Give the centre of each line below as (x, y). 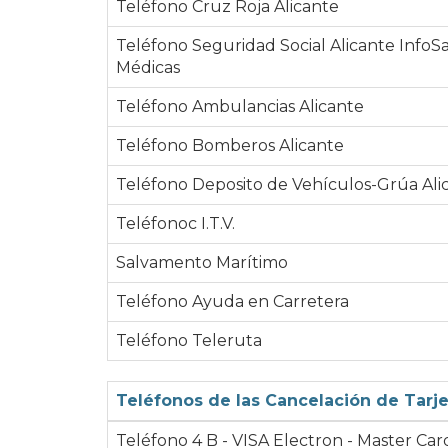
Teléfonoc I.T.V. (175, 223)
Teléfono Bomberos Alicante (230, 145)
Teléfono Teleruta (189, 340)
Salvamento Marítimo (202, 262)
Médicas (148, 67)
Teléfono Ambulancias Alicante (240, 106)
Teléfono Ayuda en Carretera (232, 301)
